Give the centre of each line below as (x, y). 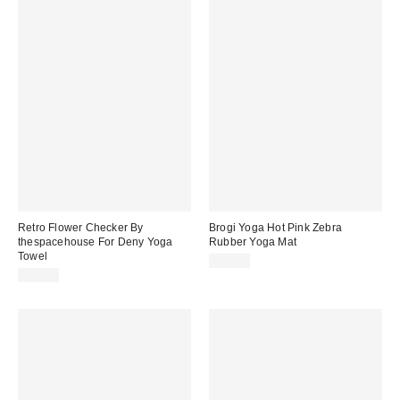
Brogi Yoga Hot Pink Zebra (275, 227)
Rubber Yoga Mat (253, 242)
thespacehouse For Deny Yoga (96, 242)
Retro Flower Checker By (81, 227)
